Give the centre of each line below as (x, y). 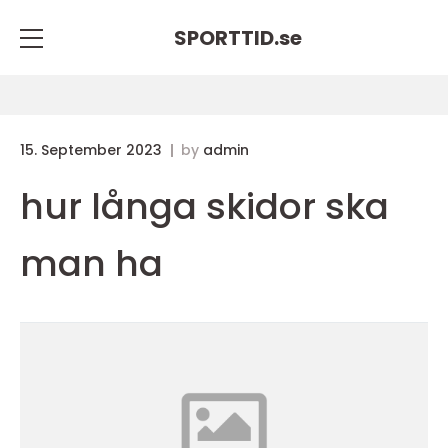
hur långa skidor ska (204, 206)
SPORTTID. (226, 37)
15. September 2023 (93, 150)
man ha (91, 263)
